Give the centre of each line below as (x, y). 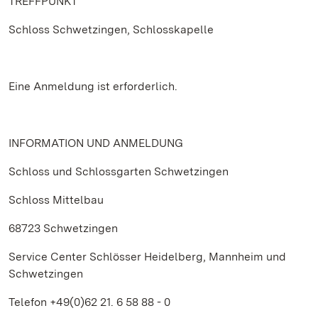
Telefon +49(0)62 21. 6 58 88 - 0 (89, 302)
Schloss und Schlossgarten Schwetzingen (119, 171)
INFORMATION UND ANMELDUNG (96, 143)
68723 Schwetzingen (63, 228)
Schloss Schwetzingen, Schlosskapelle (111, 29)
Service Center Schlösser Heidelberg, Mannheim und (147, 257)
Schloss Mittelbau (56, 200)
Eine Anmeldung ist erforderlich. (93, 86)
